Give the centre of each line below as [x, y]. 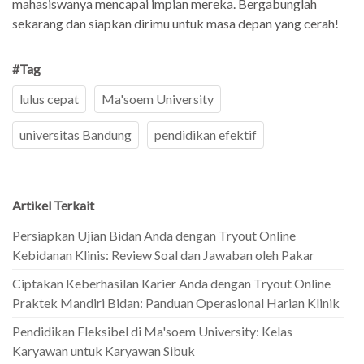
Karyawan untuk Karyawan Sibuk [104, 350]
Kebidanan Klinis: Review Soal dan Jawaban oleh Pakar [163, 254]
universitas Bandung [76, 134]
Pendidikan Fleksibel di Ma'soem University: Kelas [152, 331]
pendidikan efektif [206, 134]
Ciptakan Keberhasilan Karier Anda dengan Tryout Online [171, 283]
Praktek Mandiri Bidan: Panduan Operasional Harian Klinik [176, 302]
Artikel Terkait [53, 205]
